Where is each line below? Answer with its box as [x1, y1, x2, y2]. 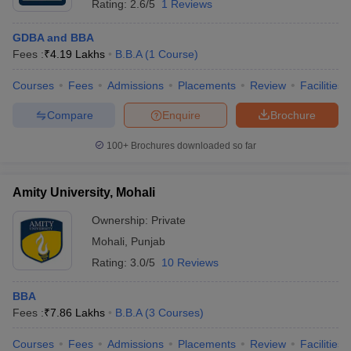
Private [151, 214, 186, 226]
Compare [46, 108, 93, 121]
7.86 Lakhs [50, 306, 105, 319]
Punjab [131, 235, 165, 248]
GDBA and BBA [13, 31, 94, 44]
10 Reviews [161, 256, 219, 269]
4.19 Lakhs [50, 48, 105, 60]
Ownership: [92, 214, 151, 226]
